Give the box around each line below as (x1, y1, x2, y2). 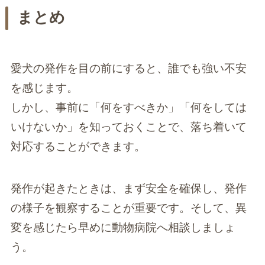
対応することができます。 (10, 140, 146, 153)
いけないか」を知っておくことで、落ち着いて (10, 121, 247, 134)
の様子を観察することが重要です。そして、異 (10, 201, 247, 214)
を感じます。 (10, 82, 78, 95)
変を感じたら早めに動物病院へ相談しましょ (10, 221, 235, 234)
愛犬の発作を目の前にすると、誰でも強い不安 (10, 62, 247, 75)
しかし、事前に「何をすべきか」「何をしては (10, 101, 247, 114)
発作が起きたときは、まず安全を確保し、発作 (10, 182, 247, 195)
